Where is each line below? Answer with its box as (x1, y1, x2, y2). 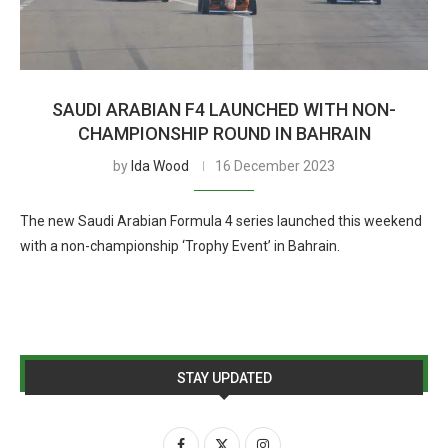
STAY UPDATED (176, 370, 272, 386)
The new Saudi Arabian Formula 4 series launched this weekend (20, 213, 422, 229)
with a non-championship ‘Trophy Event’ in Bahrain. (20, 238, 340, 254)
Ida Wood (131, 158, 189, 174)
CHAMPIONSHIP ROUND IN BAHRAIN (77, 123, 371, 144)
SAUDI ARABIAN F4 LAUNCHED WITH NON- (52, 99, 396, 120)
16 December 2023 (215, 158, 335, 174)
